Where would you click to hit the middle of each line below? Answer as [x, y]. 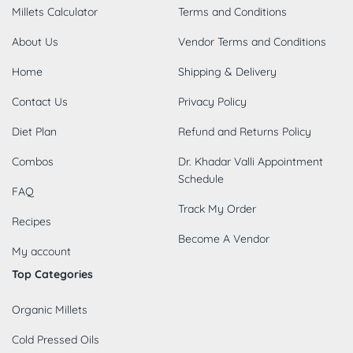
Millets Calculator [55, 11]
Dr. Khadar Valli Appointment [250, 161]
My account [41, 251]
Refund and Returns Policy [244, 131]
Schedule [201, 178]
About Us [35, 41]
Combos [33, 161]
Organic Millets [50, 309]
